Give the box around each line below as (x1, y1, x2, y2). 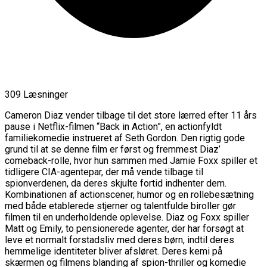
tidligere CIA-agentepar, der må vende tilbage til (5, 166, 203, 178)
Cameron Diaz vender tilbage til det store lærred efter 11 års (5, 109, 257, 121)
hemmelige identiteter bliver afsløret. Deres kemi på (5, 245, 222, 257)
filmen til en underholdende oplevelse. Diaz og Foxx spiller (5, 211, 249, 223)
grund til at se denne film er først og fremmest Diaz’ (5, 143, 221, 155)
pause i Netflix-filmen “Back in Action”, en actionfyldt (5, 120, 222, 132)
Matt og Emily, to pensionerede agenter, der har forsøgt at (5, 222, 244, 234)
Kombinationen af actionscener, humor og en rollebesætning (5, 188, 254, 200)
